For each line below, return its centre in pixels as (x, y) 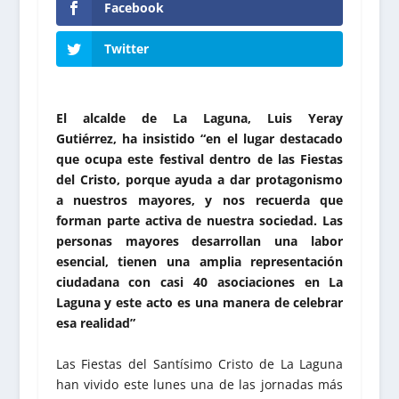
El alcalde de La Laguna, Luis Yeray (199, 118)
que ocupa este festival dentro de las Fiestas (199, 159)
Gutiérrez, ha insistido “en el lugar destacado (199, 139)
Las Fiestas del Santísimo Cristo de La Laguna (199, 363)
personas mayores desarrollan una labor (199, 241)
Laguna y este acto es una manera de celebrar (199, 303)
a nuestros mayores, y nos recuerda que (199, 200)
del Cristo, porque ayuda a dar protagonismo (199, 180)
